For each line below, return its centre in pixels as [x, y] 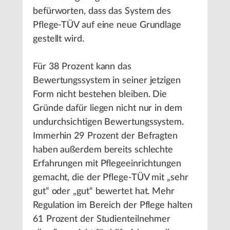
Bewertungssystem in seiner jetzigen [107, 81]
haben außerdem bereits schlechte [103, 150]
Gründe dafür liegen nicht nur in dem [108, 108]
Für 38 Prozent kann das [82, 67]
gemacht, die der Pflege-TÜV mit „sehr [111, 178]
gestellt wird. [59, 39]
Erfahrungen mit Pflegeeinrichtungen [107, 164]
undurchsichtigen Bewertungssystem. [108, 122]
